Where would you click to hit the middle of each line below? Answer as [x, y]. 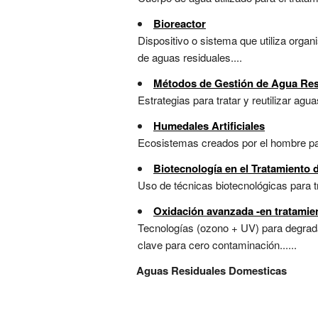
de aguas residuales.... [190, 57]
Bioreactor [180, 24]
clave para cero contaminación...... [217, 245]
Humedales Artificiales [209, 126]
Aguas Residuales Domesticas [212, 271]
